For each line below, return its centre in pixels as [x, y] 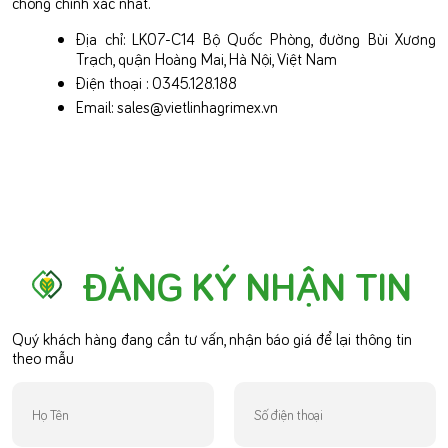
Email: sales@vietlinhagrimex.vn [177, 105]
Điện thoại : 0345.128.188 [156, 81]
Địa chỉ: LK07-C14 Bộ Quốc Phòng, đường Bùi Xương [256, 37]
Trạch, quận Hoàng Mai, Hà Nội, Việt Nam [206, 57]
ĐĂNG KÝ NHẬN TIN [246, 284]
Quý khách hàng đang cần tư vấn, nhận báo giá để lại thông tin [212, 337]
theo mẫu [43, 356]
